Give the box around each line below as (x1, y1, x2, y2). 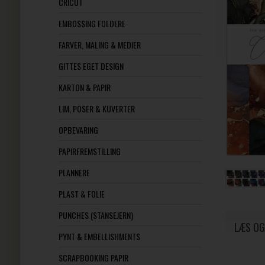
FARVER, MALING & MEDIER (58, 38, 141, 51)
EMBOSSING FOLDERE (58, 17, 125, 30)
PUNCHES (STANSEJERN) (58, 209, 133, 221)
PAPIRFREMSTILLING (58, 145, 121, 157)
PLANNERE (58, 166, 90, 179)
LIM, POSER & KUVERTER (58, 102, 135, 115)
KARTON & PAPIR (58, 81, 111, 93)
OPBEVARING (58, 124, 98, 136)
